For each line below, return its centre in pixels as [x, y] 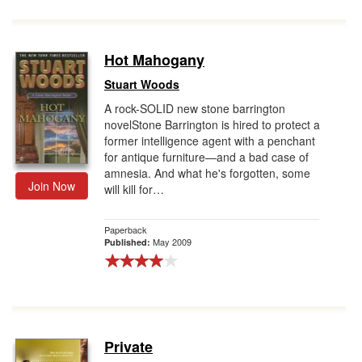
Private [128, 347]
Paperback [126, 229]
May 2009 [172, 242]
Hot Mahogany [154, 60]
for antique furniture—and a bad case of [206, 157]
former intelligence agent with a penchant [210, 141]
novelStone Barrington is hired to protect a [212, 124]
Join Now [52, 186]
